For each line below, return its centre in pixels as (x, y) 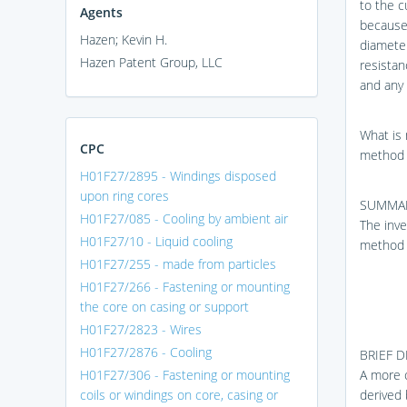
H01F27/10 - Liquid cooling (156, 241)
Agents (101, 12)
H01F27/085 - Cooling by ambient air (184, 218)
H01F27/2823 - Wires (141, 329)
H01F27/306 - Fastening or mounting (185, 374)
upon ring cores (124, 195)
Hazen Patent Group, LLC (151, 62)
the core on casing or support (164, 306)
